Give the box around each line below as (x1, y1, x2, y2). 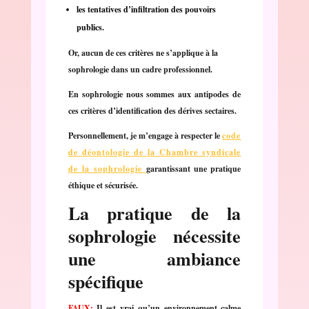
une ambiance (68, 245, 241, 272)
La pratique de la (68, 199, 241, 226)
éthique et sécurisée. (68, 179, 138, 191)
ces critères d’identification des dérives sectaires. (68, 104, 237, 117)
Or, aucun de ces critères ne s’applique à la (68, 46, 218, 59)
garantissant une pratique (146, 162, 241, 175)
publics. (76, 21, 104, 33)
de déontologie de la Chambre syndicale (68, 146, 241, 158)
